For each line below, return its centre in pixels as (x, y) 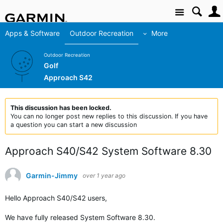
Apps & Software (32, 33)
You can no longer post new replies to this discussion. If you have (109, 116)
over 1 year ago (104, 175)
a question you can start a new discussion (74, 125)
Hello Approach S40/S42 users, (57, 198)
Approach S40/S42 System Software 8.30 (108, 151)
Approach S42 (68, 78)
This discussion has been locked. (61, 108)
